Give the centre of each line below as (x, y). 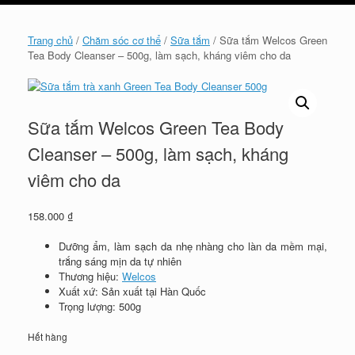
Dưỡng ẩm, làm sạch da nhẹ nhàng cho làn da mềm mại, (193, 246)
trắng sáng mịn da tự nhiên (120, 261)
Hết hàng (48, 336)
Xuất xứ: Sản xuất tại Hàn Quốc (132, 292)
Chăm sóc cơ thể (122, 40)
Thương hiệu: (90, 277)
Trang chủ (50, 40)
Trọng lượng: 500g (100, 307)
